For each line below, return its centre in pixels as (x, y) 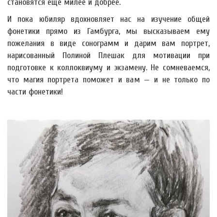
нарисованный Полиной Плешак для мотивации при (108, 55)
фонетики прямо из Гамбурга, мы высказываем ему (108, 31)
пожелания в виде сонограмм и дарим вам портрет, (108, 43)
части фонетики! (35, 92)
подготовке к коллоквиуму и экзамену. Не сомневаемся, (108, 68)
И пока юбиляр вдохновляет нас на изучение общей (108, 19)
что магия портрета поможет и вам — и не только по (108, 80)
